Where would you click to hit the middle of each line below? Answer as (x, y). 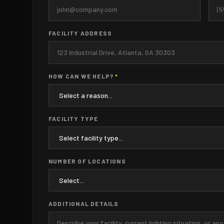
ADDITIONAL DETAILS (84, 203)
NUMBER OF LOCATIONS (87, 161)
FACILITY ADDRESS (80, 33)
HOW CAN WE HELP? (82, 76)
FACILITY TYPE (73, 118)
